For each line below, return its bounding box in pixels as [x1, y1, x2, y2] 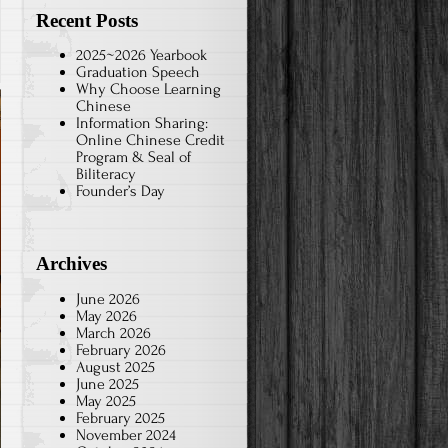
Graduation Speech [76, 63, 200, 82]
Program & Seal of [76, 148, 191, 167]
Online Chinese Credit [76, 131, 225, 150]
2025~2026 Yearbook [76, 46, 207, 65]
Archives [36, 253, 107, 275]
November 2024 [76, 425, 176, 444]
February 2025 [76, 408, 165, 427]
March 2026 [76, 323, 151, 342]
